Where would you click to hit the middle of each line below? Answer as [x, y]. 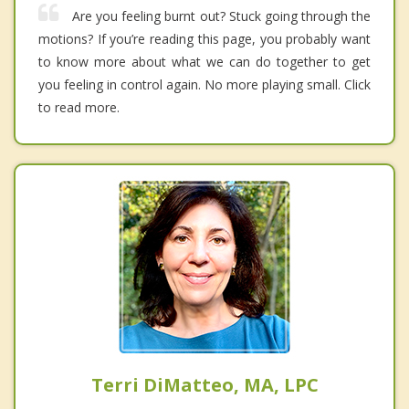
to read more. [79, 108]
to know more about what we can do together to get [204, 62]
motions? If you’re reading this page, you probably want [204, 39]
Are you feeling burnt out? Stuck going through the [221, 16]
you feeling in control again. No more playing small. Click [204, 85]
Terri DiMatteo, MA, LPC [204, 385]
